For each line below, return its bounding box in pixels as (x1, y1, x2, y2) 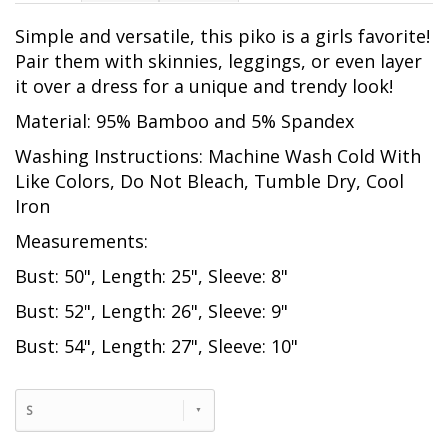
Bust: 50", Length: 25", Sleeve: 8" (15, 264, 288, 289)
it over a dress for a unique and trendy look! (15, 74, 393, 99)
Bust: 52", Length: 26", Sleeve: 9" (15, 299, 288, 324)
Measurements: (15, 229, 148, 254)
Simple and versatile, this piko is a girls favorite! (15, 24, 430, 49)
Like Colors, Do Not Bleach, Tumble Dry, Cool (15, 169, 404, 194)
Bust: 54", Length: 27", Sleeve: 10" (15, 334, 298, 359)
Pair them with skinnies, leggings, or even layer (15, 49, 422, 74)
